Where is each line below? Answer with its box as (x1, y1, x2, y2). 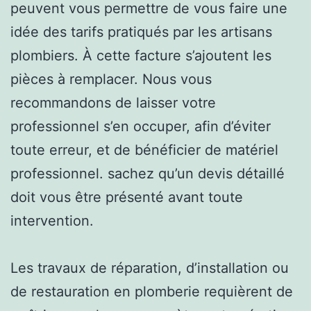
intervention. (10, 212, 94, 229)
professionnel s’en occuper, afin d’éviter (10, 117, 271, 135)
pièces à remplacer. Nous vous (10, 70, 212, 87)
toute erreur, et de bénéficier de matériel (10, 141, 278, 158)
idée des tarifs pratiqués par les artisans (10, 23, 272, 40)
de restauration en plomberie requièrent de (10, 283, 293, 300)
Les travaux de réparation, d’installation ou (10, 259, 289, 276)
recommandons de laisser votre (10, 94, 216, 111)
